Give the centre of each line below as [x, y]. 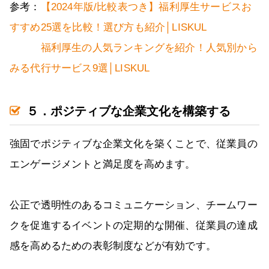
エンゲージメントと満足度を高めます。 [103, 165]
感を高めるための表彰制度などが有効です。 [113, 246]
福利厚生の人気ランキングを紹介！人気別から [149, 48]
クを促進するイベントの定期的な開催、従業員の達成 [134, 226]
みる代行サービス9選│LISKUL [80, 68]
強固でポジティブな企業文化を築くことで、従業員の [134, 144]
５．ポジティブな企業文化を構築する [128, 111]
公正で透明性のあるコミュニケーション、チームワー [134, 205]
